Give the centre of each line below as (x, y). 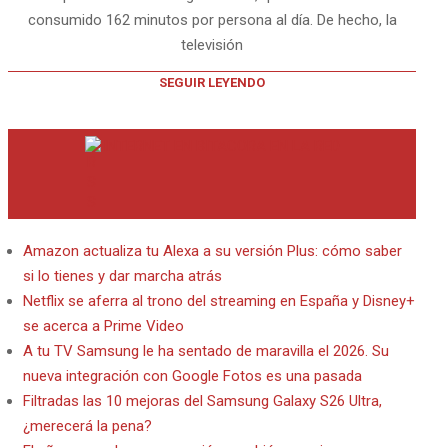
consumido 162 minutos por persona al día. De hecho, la (212, 20)
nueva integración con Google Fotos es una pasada (192, 376)
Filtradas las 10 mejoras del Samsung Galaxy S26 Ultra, (202, 401)
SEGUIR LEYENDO (212, 82)
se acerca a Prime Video (103, 326)
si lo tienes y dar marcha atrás (122, 276)
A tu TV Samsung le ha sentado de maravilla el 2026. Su (206, 351)
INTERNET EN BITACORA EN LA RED (221, 146)
